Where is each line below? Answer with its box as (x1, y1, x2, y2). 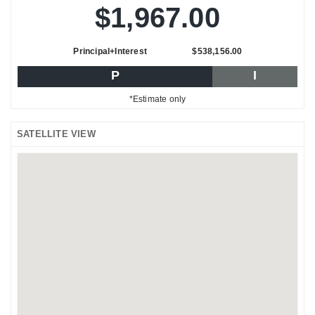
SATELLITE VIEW (17, 128, 96, 139)
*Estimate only (129, 94, 186, 104)
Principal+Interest (73, 46, 147, 56)
